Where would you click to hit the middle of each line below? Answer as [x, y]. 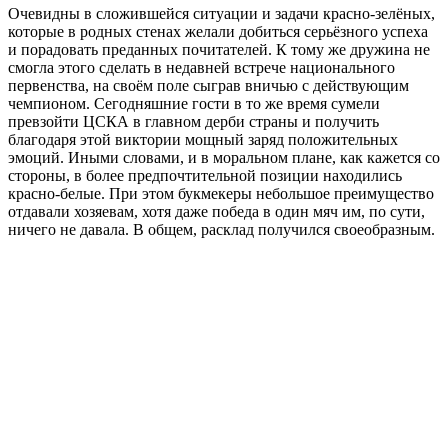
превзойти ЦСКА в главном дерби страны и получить [193, 122]
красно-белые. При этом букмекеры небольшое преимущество [221, 194]
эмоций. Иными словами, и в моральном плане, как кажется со [224, 158]
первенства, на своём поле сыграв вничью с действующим [208, 86]
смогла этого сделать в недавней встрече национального [201, 68]
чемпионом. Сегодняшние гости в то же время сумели [194, 104]
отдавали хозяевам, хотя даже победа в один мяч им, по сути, [216, 212]
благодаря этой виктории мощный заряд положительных [203, 140]
